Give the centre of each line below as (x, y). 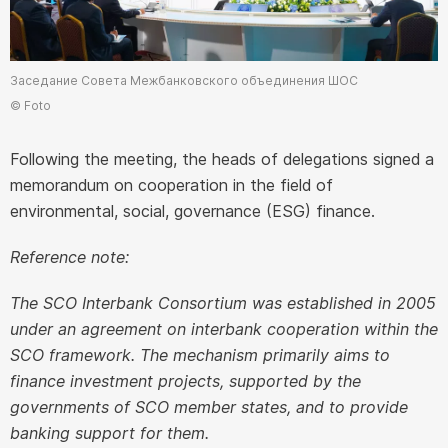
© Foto (30, 105)
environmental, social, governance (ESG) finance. (192, 210)
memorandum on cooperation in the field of (171, 184)
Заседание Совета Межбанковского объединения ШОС (184, 80)
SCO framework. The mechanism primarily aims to (200, 354)
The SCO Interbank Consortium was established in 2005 (223, 302)
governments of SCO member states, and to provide (209, 406)
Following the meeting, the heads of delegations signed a (222, 158)
